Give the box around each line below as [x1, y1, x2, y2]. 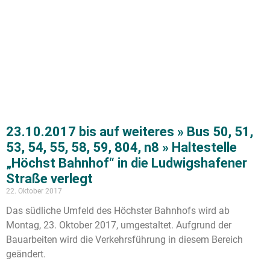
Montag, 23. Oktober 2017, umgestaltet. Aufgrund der [6, 219, 231, 231]
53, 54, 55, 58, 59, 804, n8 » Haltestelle [6, 139, 237, 155]
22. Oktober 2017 [6, 186, 62, 195]
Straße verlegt [6, 171, 93, 186]
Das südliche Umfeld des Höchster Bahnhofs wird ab [6, 204, 230, 216]
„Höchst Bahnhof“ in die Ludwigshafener [6, 155, 247, 171]
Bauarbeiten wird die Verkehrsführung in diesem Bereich [6, 233, 243, 245]
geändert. [6, 248, 46, 260]
